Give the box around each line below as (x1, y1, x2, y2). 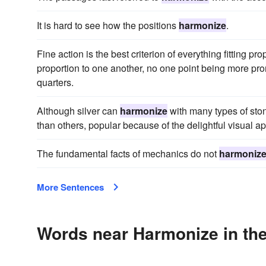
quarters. (37, 75, 74, 89)
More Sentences (37, 180, 104, 194)
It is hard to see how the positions (37, 18, 179, 32)
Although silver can (37, 104, 120, 118)
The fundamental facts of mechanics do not (37, 147, 219, 160)
